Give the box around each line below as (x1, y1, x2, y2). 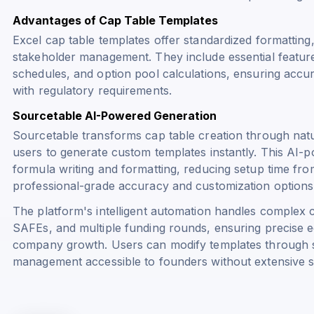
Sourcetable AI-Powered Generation (13, 108, 217, 123)
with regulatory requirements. (13, 83, 172, 97)
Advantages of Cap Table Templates (13, 13, 218, 27)
